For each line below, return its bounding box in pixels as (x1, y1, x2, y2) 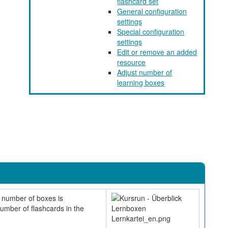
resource (117, 57, 146, 67)
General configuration (117, 6, 187, 16)
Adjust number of (117, 67, 173, 77)
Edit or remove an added (117, 47, 197, 57)
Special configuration (117, 26, 185, 37)
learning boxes (117, 77, 165, 88)
